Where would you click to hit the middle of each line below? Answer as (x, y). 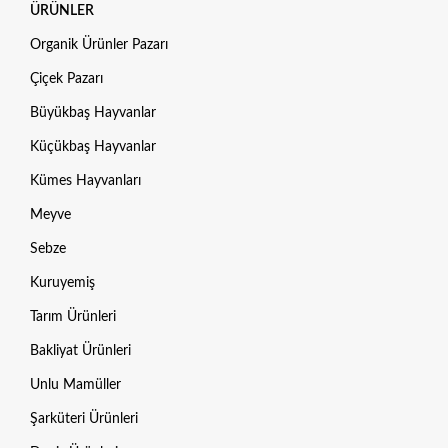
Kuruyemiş (62, 283)
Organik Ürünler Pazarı (99, 45)
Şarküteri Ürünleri (84, 419)
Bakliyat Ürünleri (80, 351)
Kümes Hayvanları (85, 181)
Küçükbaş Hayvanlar (93, 147)
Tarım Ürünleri (73, 317)
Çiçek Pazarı (66, 79)
